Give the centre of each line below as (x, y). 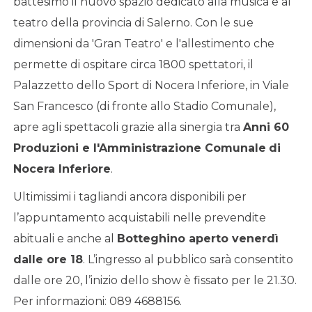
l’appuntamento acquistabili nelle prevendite (139, 217)
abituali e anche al (65, 238)
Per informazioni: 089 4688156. (97, 301)
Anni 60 (266, 127)
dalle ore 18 (48, 259)
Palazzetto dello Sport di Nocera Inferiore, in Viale (151, 85)
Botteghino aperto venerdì (197, 238)
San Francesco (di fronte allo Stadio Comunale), (144, 106)
